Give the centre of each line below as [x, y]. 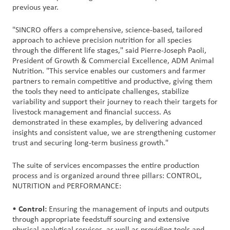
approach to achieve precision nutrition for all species [102, 41]
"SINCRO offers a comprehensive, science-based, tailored [107, 30]
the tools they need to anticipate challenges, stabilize [101, 92]
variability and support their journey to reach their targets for [115, 102]
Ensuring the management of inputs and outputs [128, 209]
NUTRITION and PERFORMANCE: [67, 186]
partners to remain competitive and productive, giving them [112, 82]
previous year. [35, 8]
